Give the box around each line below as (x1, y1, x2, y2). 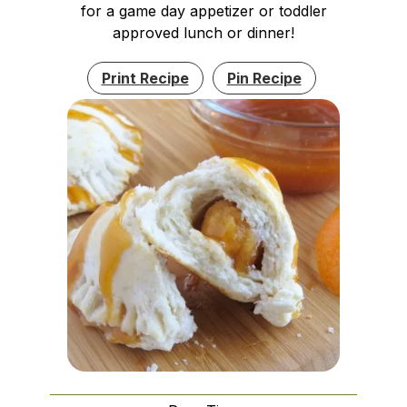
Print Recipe (101, 69, 189, 88)
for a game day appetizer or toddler (80, 2, 327, 21)
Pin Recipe (226, 69, 302, 88)
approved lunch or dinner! (113, 24, 294, 43)
